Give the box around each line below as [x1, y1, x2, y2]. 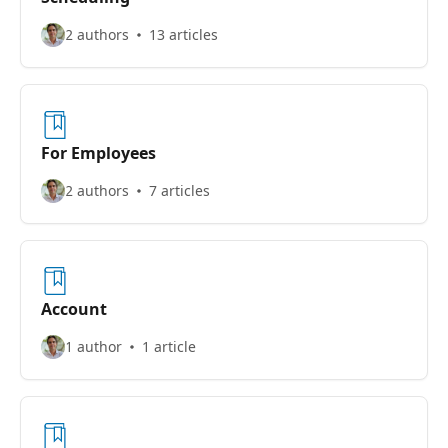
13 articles [149, 25, 218, 44]
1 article [142, 337, 196, 356]
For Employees [41, 142, 156, 164]
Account [41, 298, 107, 320]
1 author [65, 337, 122, 356]
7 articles [149, 181, 210, 200]
